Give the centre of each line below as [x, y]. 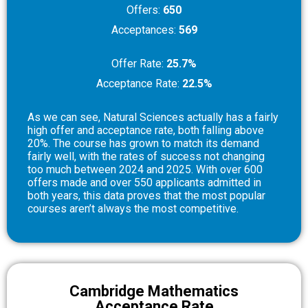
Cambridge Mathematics [154, 291]
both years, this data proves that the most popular [146, 195]
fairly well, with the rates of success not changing [146, 156]
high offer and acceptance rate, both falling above [146, 130]
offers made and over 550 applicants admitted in [144, 182]
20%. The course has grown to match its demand [143, 143]
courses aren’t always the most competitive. [133, 208]
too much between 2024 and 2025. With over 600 [145, 169]
